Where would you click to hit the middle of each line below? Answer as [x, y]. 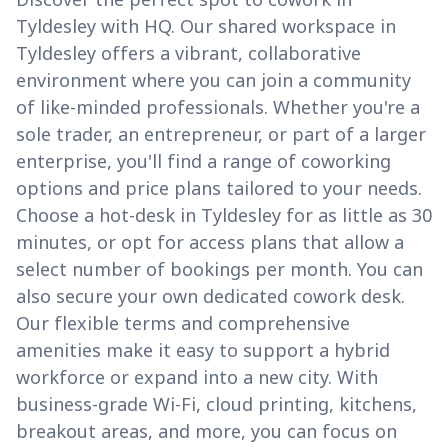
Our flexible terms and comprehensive [183, 323]
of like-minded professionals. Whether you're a [218, 107]
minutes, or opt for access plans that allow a [210, 242]
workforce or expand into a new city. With [197, 377]
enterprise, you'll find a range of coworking [203, 161]
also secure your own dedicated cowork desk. [210, 296]
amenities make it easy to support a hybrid [203, 350]
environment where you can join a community [213, 80]
